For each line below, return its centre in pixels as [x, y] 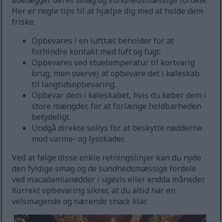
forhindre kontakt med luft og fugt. [97, 52]
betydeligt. [52, 117]
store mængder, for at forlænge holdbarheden [117, 106]
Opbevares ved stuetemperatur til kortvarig [113, 63]
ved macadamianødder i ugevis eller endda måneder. [109, 180]
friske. [24, 22]
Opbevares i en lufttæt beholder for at [103, 41]
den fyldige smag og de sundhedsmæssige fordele [104, 169]
